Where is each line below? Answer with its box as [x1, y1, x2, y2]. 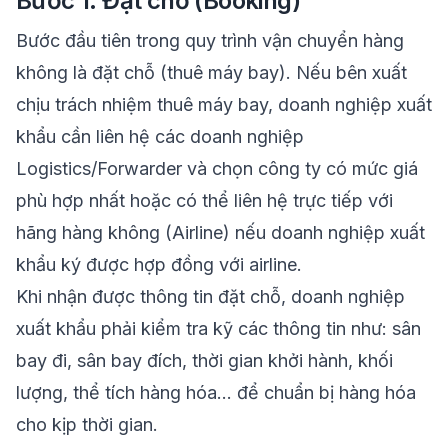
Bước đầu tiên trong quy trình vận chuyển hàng [16, 30, 404, 51]
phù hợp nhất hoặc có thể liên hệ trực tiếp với [16, 190, 393, 211]
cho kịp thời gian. [16, 414, 158, 435]
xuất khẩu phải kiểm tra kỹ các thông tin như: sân [16, 318, 421, 339]
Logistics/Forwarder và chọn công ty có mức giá [16, 158, 418, 179]
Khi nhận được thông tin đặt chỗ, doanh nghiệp [16, 286, 405, 307]
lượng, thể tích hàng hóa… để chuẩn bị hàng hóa [16, 382, 416, 403]
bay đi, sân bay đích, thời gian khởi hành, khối [16, 350, 393, 371]
